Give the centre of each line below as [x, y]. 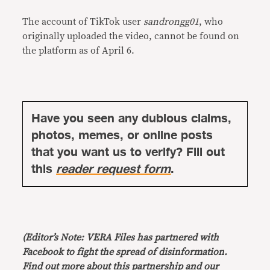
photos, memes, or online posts [122, 135]
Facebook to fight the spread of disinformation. [125, 252]
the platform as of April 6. [79, 51]
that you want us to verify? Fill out [128, 152]
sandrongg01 [171, 22]
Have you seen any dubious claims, [132, 118]
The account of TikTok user [83, 22]
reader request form [114, 169]
